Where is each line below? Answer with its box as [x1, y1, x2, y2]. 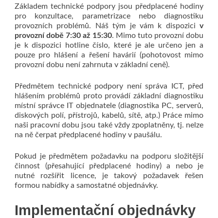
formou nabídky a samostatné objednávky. [15, 182, 158, 189]
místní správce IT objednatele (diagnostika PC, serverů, [15, 102, 203, 109]
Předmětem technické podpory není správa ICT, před [15, 82, 203, 90]
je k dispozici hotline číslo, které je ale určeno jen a [15, 41, 203, 49]
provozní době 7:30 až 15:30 [15, 32, 112, 39]
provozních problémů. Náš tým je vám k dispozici [15, 22, 200, 30]
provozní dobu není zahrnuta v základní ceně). [15, 61, 170, 69]
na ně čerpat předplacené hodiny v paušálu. [15, 131, 162, 139]
